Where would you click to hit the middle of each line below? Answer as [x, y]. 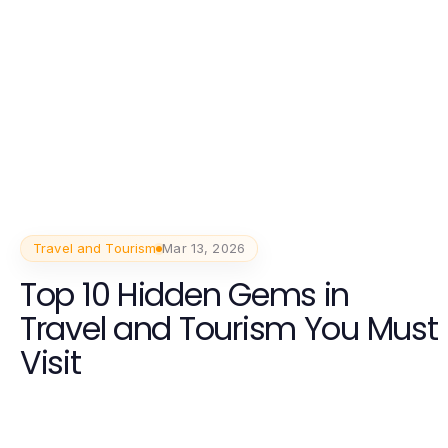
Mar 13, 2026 [203, 248]
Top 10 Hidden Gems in [185, 294]
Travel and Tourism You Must [229, 328]
